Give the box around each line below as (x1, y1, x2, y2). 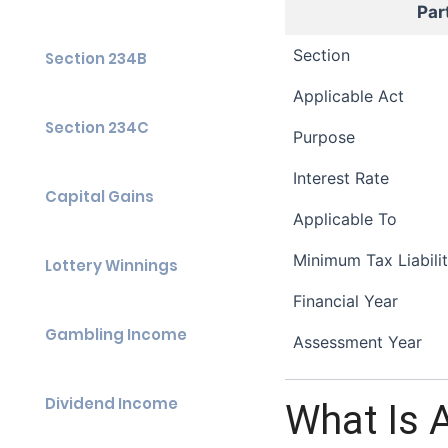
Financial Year (293, 291, 398, 311)
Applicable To (293, 209, 397, 229)
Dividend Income (45, 393, 178, 414)
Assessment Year (293, 332, 422, 352)
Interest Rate (293, 168, 389, 188)
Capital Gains (45, 186, 154, 207)
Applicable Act (293, 86, 404, 106)
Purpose (293, 127, 355, 147)
